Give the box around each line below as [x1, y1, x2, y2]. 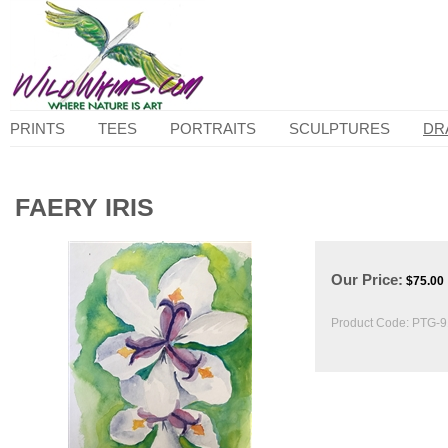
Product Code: [331, 316, 409, 330]
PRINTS [10, 120, 65, 137]
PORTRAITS [170, 120, 256, 137]
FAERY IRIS [15, 193, 154, 221]
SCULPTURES [289, 120, 390, 137]
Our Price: [331, 271, 403, 288]
